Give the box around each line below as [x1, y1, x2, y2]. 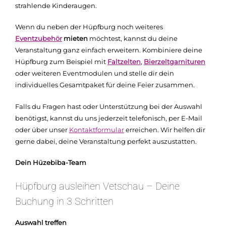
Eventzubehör [15, 34, 62, 43]
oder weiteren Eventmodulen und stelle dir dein [15, 69, 174, 78]
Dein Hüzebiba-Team [15, 158, 86, 167]
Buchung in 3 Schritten [15, 195, 114, 207]
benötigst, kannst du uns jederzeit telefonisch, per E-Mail [15, 114, 202, 122]
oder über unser [15, 125, 69, 134]
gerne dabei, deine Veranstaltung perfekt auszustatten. [15, 137, 197, 145]
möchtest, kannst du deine [88, 34, 178, 43]
